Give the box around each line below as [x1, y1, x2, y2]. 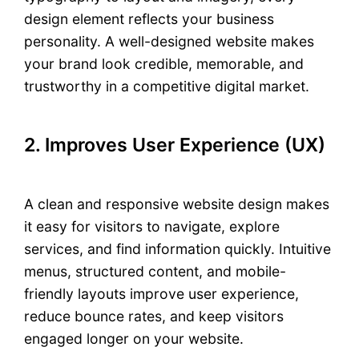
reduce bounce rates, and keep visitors [24, 307, 284, 325]
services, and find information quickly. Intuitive [24, 240, 332, 257]
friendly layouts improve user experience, [24, 284, 300, 302]
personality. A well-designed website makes [24, 33, 315, 50]
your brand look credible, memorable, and [24, 55, 305, 73]
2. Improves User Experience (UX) [24, 133, 326, 156]
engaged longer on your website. [24, 329, 244, 347]
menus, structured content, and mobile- [24, 262, 287, 280]
